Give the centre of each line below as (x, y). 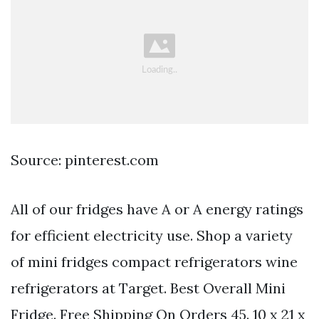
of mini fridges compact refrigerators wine (154, 262)
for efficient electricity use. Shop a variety (152, 236)
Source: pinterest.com (85, 160)
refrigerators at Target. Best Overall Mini (148, 288)
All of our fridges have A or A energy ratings (157, 209)
